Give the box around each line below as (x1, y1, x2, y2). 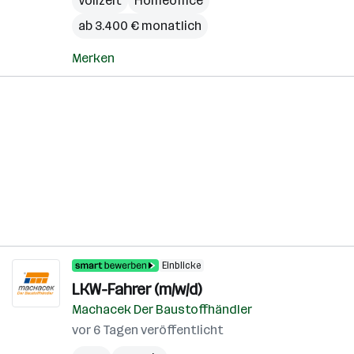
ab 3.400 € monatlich (78, 18, 201, 33)
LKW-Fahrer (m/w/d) (72, 280, 201, 299)
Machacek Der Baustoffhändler (72, 302, 252, 317)
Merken (72, 51, 115, 66)
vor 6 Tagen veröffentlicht (72, 322, 224, 337)
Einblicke (162, 260, 201, 271)
